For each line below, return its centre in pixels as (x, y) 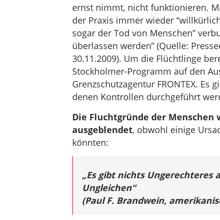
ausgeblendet (102, 130)
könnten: (90, 142)
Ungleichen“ (109, 188)
